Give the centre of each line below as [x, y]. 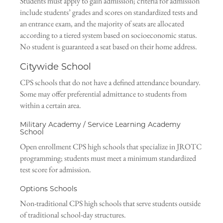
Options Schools [49, 189]
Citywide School [56, 67]
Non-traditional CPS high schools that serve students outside [110, 203]
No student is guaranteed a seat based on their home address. [109, 47]
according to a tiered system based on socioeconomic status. [109, 35]
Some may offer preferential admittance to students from [103, 94]
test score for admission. [56, 169]
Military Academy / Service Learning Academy [100, 124]
